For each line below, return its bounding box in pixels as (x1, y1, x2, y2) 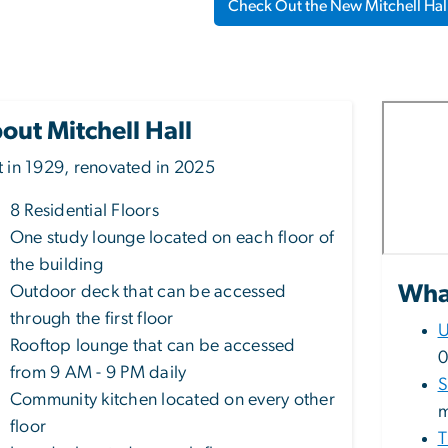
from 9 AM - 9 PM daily (10, 364, 187, 383)
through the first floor (10, 310, 174, 329)
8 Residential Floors (10, 202, 159, 221)
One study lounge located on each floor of (10, 229, 335, 248)
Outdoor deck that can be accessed (10, 283, 287, 302)
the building (10, 256, 103, 275)
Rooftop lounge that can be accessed (10, 337, 296, 356)
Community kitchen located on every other (10, 391, 335, 410)
